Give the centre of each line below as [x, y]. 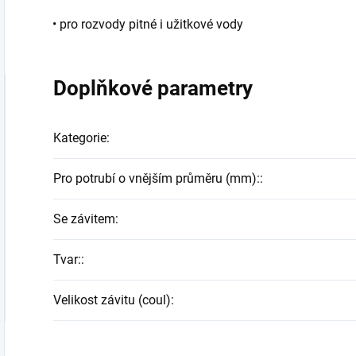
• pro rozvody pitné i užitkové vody [148, 24]
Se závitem [84, 219]
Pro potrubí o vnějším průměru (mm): [157, 178]
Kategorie [80, 138]
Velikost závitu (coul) [112, 300]
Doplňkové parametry [153, 88]
